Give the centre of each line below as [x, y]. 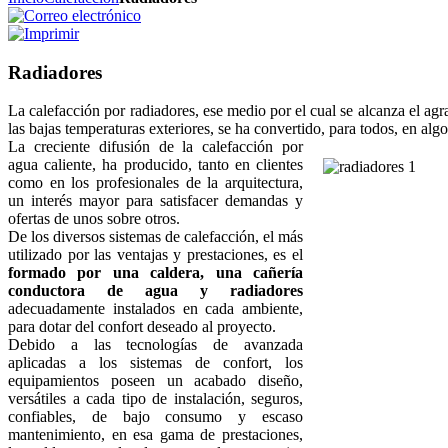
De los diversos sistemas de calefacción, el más [155, 237]
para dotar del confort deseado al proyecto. [142, 327]
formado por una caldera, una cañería [155, 273]
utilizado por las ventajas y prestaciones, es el [155, 255]
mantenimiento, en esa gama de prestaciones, [155, 435]
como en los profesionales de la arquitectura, [155, 183]
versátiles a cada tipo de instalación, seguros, [155, 399]
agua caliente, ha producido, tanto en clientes [155, 165]
